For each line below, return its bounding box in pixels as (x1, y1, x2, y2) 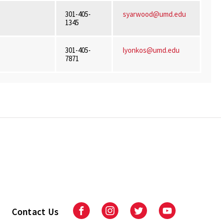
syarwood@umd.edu (122, 9, 186, 19)
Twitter (138, 210, 164, 220)
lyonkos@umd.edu (122, 45, 180, 55)
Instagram (110, 210, 146, 220)
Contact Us (11, 205, 59, 218)
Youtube (167, 210, 197, 220)
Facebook (81, 210, 116, 220)
